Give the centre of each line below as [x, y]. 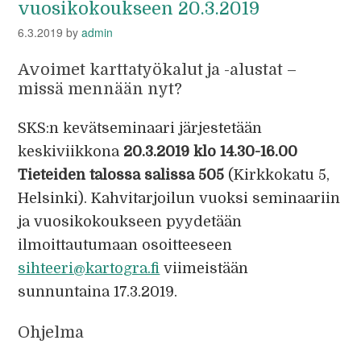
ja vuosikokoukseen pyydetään [130, 222]
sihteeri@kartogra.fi [89, 268]
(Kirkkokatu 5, [279, 175]
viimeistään [204, 268]
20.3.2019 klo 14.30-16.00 [211, 151]
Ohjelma [51, 332]
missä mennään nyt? [100, 89]
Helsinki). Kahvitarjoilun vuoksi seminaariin [179, 198]
